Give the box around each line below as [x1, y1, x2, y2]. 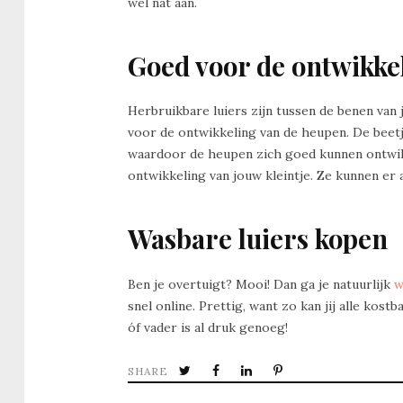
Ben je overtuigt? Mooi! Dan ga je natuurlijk [128, 275, 394, 292]
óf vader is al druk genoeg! [128, 318, 288, 336]
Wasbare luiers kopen [128, 221, 388, 256]
